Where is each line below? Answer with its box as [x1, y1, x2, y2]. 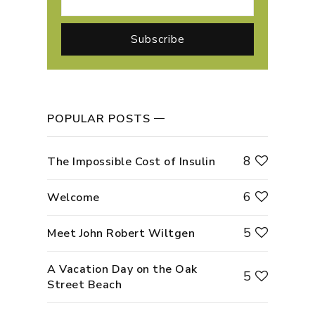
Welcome [47, 189, 100, 205]
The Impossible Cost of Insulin [47, 153, 216, 169]
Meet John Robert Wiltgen [47, 225, 195, 241]
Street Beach [47, 276, 122, 292]
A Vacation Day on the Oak [47, 261, 198, 277]
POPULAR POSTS [47, 110, 151, 127]
